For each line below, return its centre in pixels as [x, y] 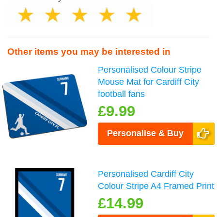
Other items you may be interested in [89, 52]
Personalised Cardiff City [146, 174]
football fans [122, 94]
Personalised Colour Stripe [150, 70]
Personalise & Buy [146, 133]
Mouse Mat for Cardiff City [149, 82]
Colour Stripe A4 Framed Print [156, 186]
